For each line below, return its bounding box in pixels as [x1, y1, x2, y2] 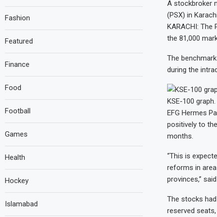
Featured [5, 37, 33, 46]
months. [167, 132, 195, 140]
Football [5, 107, 31, 115]
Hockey [5, 176, 29, 185]
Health [5, 153, 25, 162]
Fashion [5, 14, 30, 22]
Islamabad [5, 200, 38, 208]
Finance [5, 60, 30, 69]
